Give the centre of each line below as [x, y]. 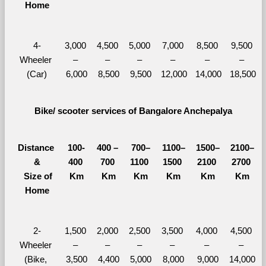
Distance [36, 148]
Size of [36, 176]
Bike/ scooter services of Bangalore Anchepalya [133, 111]
